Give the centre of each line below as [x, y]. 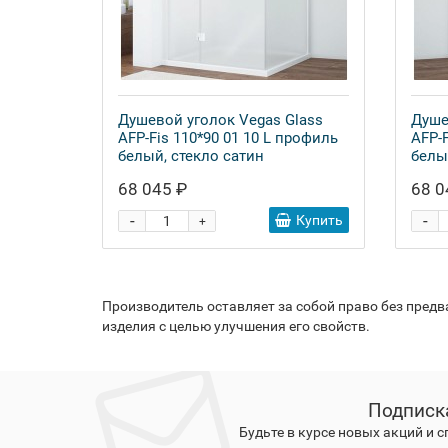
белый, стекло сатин [191, 156]
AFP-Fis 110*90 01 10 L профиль [228, 138]
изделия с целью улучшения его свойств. [236, 326]
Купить [319, 220]
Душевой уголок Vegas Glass [220, 120]
